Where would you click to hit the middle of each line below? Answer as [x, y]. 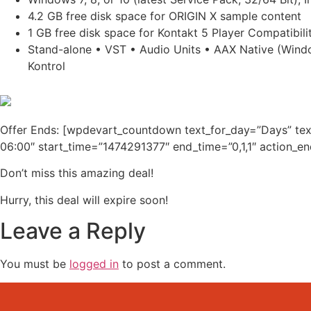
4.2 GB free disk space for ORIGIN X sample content [165, 16]
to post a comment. [172, 264]
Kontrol [47, 66]
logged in [94, 264]
